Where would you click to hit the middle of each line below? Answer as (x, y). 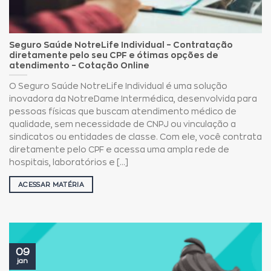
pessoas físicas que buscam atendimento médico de (123, 112)
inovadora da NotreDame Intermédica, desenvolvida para (133, 99)
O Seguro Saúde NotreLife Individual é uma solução (118, 87)
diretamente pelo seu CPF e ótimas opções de (114, 55)
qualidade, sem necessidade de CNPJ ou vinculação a (122, 125)
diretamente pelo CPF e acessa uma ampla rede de (119, 150)
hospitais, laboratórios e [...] (69, 163)
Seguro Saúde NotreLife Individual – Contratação (121, 45)
